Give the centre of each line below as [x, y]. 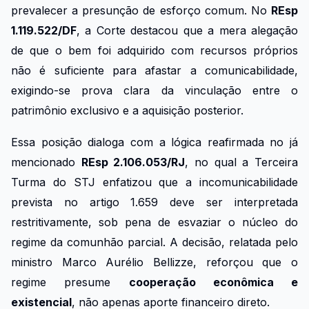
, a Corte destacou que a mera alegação [187, 30]
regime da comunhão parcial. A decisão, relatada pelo [154, 242]
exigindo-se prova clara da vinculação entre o [154, 90]
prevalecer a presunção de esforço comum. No [141, 10]
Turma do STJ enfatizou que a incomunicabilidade [154, 182]
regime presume [70, 282]
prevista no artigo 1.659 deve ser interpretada [154, 202]
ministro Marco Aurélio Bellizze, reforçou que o [154, 262]
